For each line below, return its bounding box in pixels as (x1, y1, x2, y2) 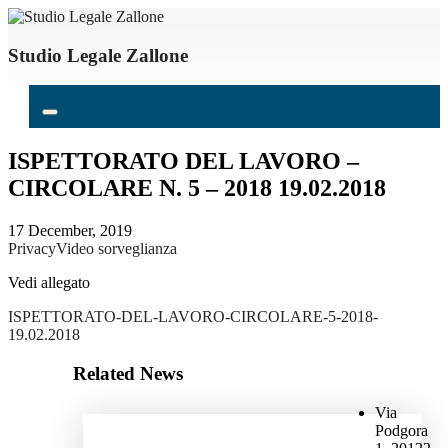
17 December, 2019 (8, 222, 132, 240)
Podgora (375, 421, 429, 439)
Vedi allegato (8, 274, 90, 292)
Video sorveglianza (56, 240, 177, 258)
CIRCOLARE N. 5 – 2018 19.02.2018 (8, 175, 386, 202)
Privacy (8, 240, 56, 258)
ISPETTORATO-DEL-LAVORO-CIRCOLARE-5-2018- (8, 308, 378, 326)
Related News (72, 362, 183, 384)
